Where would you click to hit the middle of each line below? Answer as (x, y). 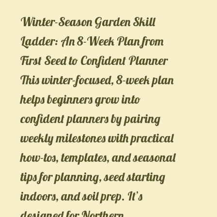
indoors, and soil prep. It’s (81, 196)
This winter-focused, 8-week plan (97, 79)
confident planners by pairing (90, 118)
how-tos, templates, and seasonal (98, 157)
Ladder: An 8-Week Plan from (92, 41)
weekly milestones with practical (97, 138)
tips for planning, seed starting (93, 176)
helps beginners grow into (80, 99)
